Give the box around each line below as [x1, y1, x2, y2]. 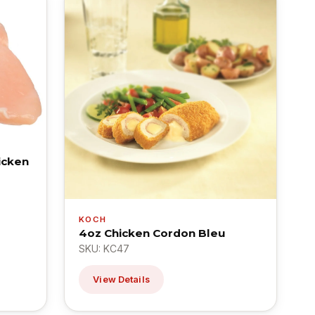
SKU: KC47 [79, 242, 130, 255]
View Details [93, 274, 150, 285]
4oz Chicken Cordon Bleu [79, 226, 226, 240]
